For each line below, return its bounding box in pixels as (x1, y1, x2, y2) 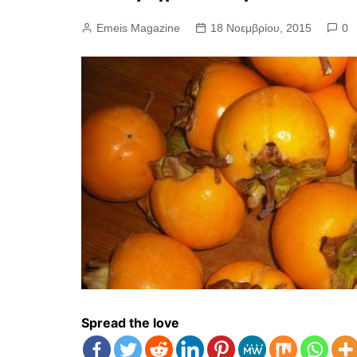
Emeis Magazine (96, 22, 180, 34)
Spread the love (81, 315, 179, 331)
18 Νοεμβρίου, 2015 (210, 22, 312, 34)
